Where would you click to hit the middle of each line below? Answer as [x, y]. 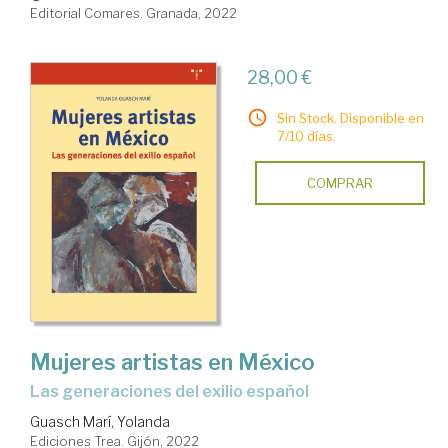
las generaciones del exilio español [174, 391]
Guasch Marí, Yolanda [100, 421]
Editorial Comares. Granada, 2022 [133, 13]
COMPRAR [339, 183]
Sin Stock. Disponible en [350, 118]
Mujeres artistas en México [172, 361]
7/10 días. [306, 136]
